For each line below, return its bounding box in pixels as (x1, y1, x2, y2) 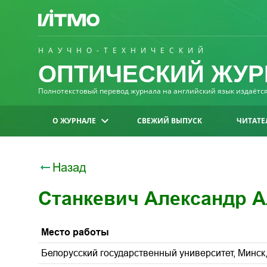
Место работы (41, 227, 109, 237)
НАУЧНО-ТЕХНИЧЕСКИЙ (38, 45, 208, 55)
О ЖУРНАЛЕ (52, 116, 96, 126)
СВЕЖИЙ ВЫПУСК (137, 116, 203, 126)
